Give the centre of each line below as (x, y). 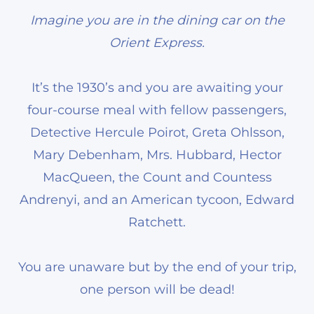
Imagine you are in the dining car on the (157, 20)
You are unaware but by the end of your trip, (157, 267)
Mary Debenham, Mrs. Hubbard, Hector (157, 155)
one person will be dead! (157, 289)
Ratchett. (157, 222)
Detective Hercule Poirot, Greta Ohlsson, (157, 132)
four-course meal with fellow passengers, (157, 110)
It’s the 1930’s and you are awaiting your (157, 87)
